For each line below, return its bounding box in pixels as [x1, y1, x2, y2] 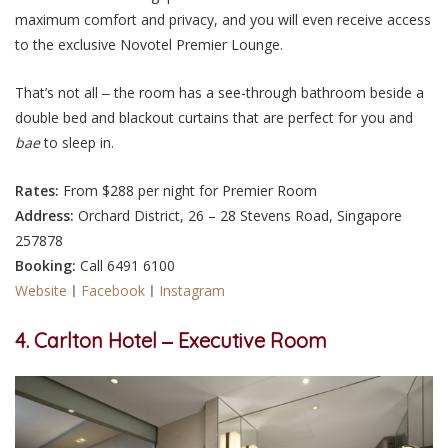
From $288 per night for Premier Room [59, 181, 317, 201]
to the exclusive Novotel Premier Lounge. [15, 34, 287, 54]
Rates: [15, 181, 59, 201]
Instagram [159, 281, 225, 301]
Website [15, 281, 67, 301]
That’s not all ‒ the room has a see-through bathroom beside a [15, 82, 424, 102]
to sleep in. [40, 132, 118, 152]
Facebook [81, 281, 145, 301]
